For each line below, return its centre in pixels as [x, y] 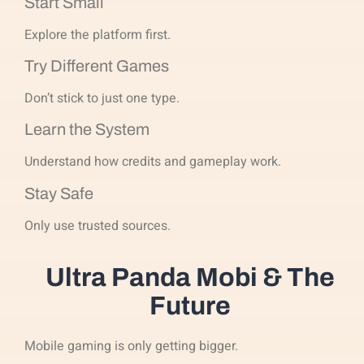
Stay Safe [59, 193]
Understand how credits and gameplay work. [153, 162]
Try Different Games [97, 65]
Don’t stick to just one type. [102, 98]
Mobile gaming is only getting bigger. [131, 347]
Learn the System [87, 130]
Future [190, 306]
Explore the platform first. [97, 35]
